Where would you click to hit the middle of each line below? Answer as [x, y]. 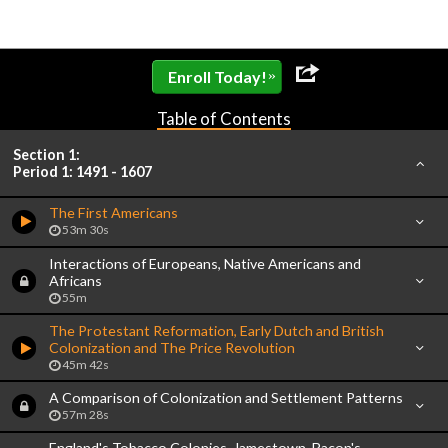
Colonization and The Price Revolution [171, 347]
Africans [75, 280]
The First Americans [113, 213]
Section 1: [47, 155]
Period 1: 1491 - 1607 [83, 172]
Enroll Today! [217, 77]
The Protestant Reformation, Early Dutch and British [216, 330]
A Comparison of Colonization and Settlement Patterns [225, 397]
